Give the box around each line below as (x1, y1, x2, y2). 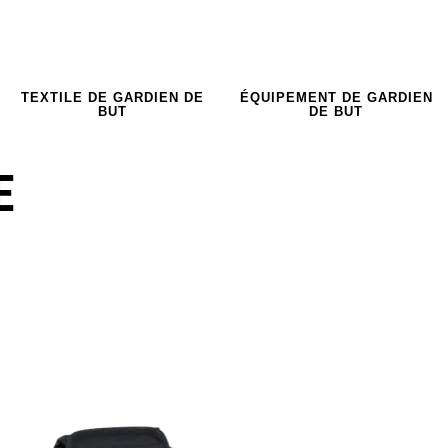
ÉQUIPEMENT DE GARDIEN (239, 89, 433, 105)
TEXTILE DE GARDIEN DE (20, 89, 204, 105)
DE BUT (309, 103, 363, 119)
